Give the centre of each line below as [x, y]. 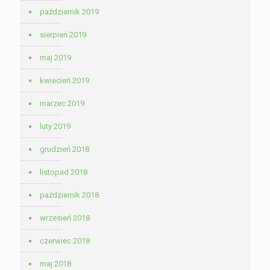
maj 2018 [55, 264]
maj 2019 [55, 58]
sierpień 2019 [63, 35]
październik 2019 [69, 12]
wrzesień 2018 [65, 218]
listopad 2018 [64, 172]
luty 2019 [55, 127]
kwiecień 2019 [64, 81]
